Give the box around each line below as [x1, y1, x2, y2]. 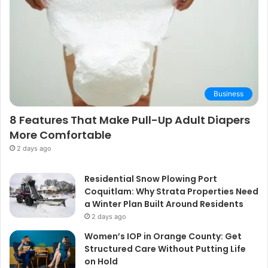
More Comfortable [10, 127, 111, 142]
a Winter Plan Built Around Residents [84, 197, 243, 210]
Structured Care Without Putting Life [84, 242, 246, 255]
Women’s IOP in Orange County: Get [84, 230, 242, 242]
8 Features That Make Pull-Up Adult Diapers [10, 112, 250, 127]
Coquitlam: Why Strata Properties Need [84, 185, 258, 197]
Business [214, 89, 243, 98]
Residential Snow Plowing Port [84, 172, 217, 185]
